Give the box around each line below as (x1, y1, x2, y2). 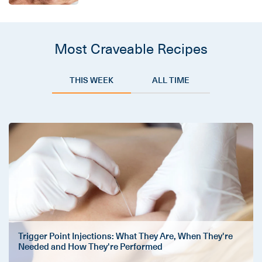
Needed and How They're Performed (18, 239, 163, 253)
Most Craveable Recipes (54, 37, 208, 58)
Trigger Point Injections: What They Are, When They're (18, 229, 233, 242)
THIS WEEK (70, 73, 113, 86)
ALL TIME (151, 73, 189, 86)
